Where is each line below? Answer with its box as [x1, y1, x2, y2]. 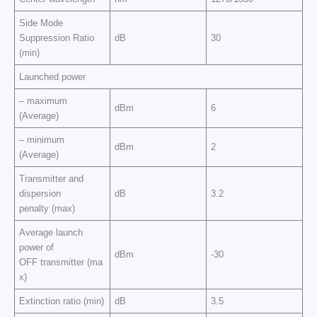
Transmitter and [19, 173, 84, 184]
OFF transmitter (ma [19, 256, 103, 267]
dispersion [19, 188, 62, 199]
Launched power [19, 71, 86, 82]
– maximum [19, 95, 68, 106]
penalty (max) [19, 202, 76, 214]
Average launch [19, 226, 83, 238]
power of [19, 241, 54, 253]
